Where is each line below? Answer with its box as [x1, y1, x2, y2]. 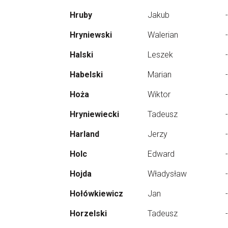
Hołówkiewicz [70, 189, 123, 198]
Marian [148, 70, 172, 79]
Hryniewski [70, 30, 112, 40]
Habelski [70, 70, 103, 79]
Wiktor [148, 90, 170, 99]
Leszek [148, 50, 173, 60]
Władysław [148, 169, 187, 179]
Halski [70, 50, 93, 60]
